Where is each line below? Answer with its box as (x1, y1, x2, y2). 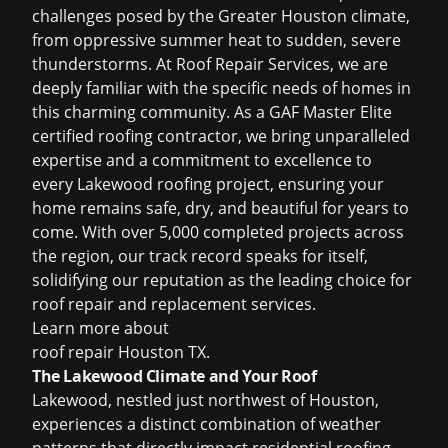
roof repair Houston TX (32, 341, 206, 363)
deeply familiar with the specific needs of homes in (32, 77, 411, 99)
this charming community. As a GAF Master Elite (32, 101, 392, 123)
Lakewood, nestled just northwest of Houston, (32, 389, 379, 411)
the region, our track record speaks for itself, (32, 245, 368, 267)
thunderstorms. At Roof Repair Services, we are (32, 53, 388, 75)
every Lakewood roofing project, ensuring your (32, 173, 384, 195)
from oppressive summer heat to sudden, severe (32, 29, 401, 51)
